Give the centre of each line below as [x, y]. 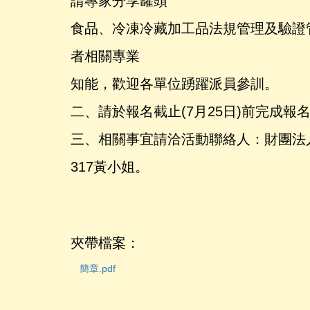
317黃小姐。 [110, 166]
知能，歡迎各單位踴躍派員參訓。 [174, 83]
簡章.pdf [98, 268]
